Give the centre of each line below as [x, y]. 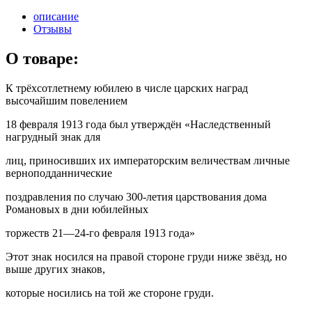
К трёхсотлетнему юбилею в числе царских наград [127, 88]
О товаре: [42, 58]
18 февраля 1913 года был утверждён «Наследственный [138, 124]
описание [56, 16]
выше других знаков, [55, 269]
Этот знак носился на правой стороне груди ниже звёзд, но [146, 256]
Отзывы [53, 29]
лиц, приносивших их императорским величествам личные [148, 160]
